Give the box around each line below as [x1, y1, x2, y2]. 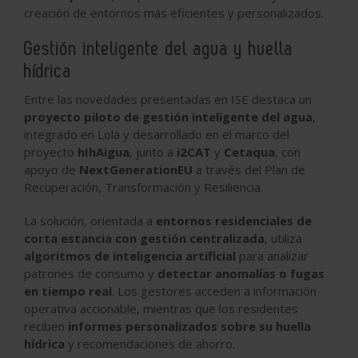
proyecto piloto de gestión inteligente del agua [24, 108, 312, 125]
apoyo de [24, 161, 79, 177]
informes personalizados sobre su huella [68, 317, 311, 334]
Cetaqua [224, 143, 275, 160]
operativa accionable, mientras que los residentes [24, 300, 298, 316]
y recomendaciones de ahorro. [65, 335, 235, 352]
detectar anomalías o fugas [157, 265, 324, 281]
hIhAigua [78, 143, 129, 160]
